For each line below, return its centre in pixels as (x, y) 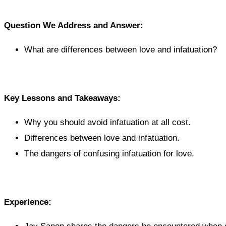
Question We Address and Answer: (74, 26)
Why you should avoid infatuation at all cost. (107, 123)
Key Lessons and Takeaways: (62, 98)
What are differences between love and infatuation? (121, 50)
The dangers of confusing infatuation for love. (109, 154)
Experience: (28, 202)
